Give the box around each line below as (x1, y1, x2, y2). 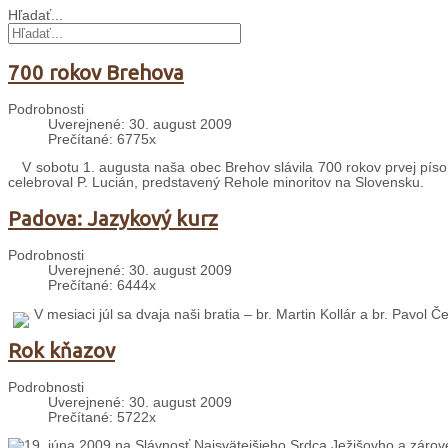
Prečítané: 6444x (48, 278, 156, 294)
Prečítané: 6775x (48, 131, 156, 147)
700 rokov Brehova (8, 60, 184, 84)
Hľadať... (8, 8, 63, 24)
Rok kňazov (8, 338, 115, 362)
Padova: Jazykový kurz (85, 207, 295, 231)
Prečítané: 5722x (48, 409, 156, 425)
